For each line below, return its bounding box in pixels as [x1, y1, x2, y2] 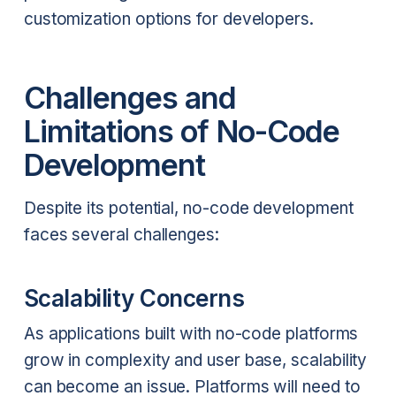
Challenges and [23, 79, 237, 116]
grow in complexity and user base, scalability [23, 350, 368, 371]
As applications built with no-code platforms [23, 324, 359, 345]
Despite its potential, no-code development [23, 197, 354, 218]
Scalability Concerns [23, 284, 245, 312]
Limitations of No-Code [23, 112, 339, 149]
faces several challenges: [23, 224, 219, 245]
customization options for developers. [23, 9, 314, 30]
